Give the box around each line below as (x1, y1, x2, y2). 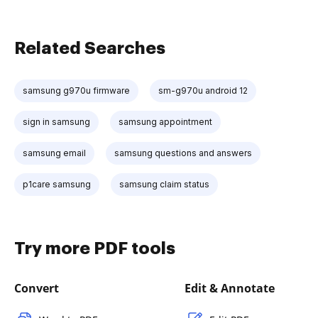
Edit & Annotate (185, 280, 275, 296)
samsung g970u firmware (23, 85, 130, 96)
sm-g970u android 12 (158, 85, 248, 96)
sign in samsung (23, 116, 90, 127)
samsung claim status (119, 179, 209, 190)
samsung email (23, 148, 86, 158)
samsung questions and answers (114, 148, 252, 158)
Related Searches (14, 40, 165, 57)
